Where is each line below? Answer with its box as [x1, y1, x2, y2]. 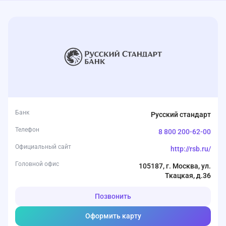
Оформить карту [85, 212, 141, 220]
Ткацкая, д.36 [165, 172, 211, 180]
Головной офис [15, 160, 59, 167]
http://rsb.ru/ [171, 145, 211, 153]
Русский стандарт [151, 110, 211, 119]
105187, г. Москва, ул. [139, 162, 211, 170]
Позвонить [95, 192, 131, 200]
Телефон [15, 126, 39, 133]
